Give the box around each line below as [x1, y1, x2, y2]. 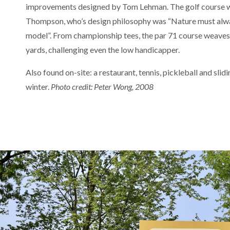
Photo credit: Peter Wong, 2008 [51, 81, 154, 91]
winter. [26, 81, 51, 91]
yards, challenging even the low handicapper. [26, 44, 180, 54]
